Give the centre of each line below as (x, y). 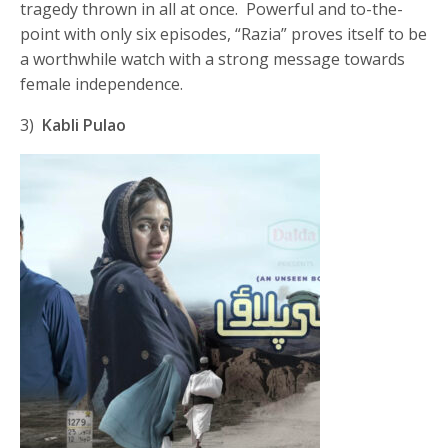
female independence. (102, 83)
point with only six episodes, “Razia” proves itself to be (224, 33)
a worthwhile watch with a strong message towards (213, 58)
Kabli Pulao (84, 124)
